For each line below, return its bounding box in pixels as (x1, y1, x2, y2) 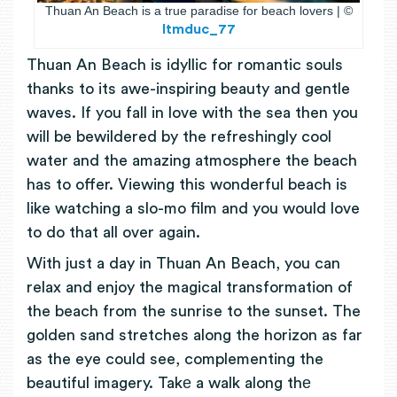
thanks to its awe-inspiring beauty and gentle (27, 81, 350, 97)
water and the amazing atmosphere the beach (27, 152, 357, 169)
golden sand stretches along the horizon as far (27, 326, 362, 343)
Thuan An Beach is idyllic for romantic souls (27, 57, 343, 74)
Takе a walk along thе (158, 374, 311, 391)
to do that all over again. (27, 224, 200, 241)
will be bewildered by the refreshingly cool (27, 128, 331, 145)
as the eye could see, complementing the (27, 350, 323, 367)
